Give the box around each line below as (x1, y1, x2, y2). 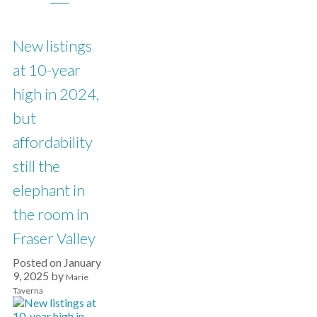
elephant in (13, 180, 85, 200)
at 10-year (13, 60, 81, 79)
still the (13, 156, 60, 175)
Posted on (13, 255, 64, 269)
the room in (13, 204, 88, 224)
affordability (13, 132, 93, 151)
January (64, 255, 101, 269)
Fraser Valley (13, 229, 96, 248)
